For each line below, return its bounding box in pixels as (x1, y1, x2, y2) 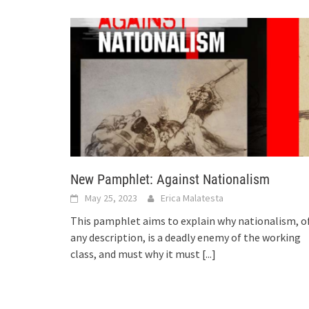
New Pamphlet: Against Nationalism (70, 170, 270, 188)
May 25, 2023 (85, 191, 137, 204)
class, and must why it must (70, 246, 202, 261)
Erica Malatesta (161, 191, 223, 204)
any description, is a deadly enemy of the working (70, 230, 301, 244)
